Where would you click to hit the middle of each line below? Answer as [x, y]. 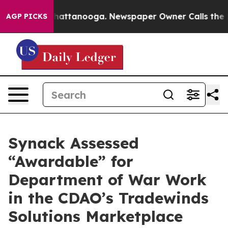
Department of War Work [107, 180]
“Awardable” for [71, 161]
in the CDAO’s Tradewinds [108, 198]
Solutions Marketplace [95, 216]
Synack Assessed [74, 143]
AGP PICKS [27, 16]
